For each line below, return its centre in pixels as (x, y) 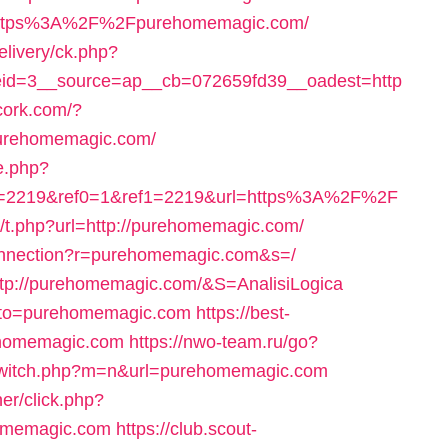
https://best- (243, 313)
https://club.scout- (186, 429)
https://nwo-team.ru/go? (223, 342)
